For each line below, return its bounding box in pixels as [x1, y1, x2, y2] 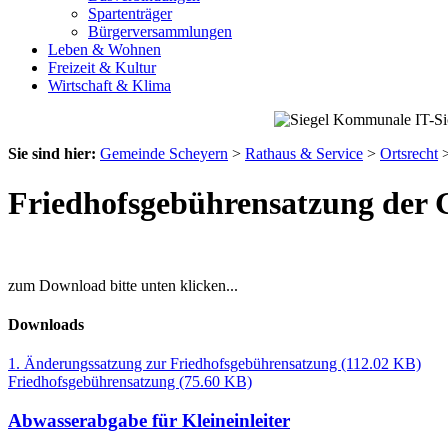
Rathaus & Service [245, 145, 363, 163]
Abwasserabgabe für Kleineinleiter [8, 410, 290, 432]
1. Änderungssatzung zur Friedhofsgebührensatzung [8, 355, 341, 373]
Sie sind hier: [8, 145, 96, 163]
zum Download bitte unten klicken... [8, 276, 238, 294]
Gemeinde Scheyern [100, 145, 228, 163]
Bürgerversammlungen [88, 23, 232, 41]
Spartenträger [88, 5, 172, 23]
